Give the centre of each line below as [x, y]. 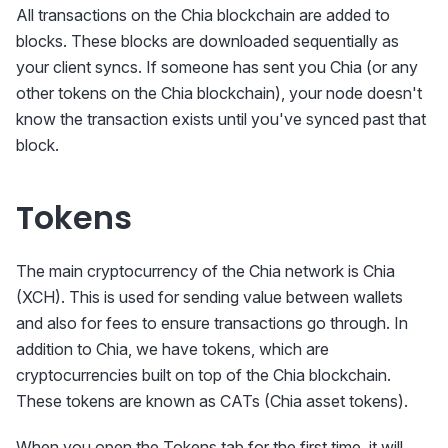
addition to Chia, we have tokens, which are [172, 349]
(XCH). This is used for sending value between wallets [209, 297]
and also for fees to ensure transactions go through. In [212, 323]
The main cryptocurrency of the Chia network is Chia [205, 271]
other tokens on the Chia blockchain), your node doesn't [219, 93]
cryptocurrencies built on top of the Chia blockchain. [203, 375]
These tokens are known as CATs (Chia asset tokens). [212, 401]
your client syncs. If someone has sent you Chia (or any [217, 67]
